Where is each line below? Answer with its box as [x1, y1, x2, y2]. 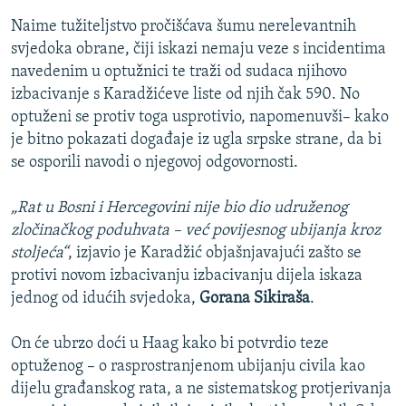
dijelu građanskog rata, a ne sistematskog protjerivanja [11, 381, 391, 399]
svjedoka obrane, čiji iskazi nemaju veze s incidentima [11, 41, 386, 59]
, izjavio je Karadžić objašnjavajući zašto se [68, 245, 362, 263]
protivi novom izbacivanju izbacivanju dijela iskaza [11, 267, 362, 285]
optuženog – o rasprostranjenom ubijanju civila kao [11, 358, 365, 376]
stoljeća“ [11, 245, 68, 263]
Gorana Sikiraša [199, 290, 310, 308]
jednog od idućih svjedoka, [11, 290, 199, 308]
